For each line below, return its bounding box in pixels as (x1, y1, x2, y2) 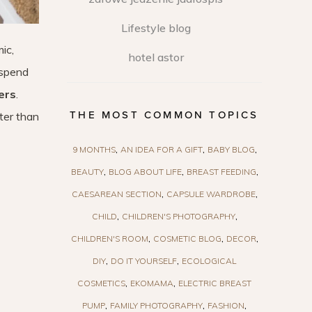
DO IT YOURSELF (111, 255, 177, 266)
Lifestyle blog (120, 20, 191, 35)
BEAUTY (70, 166, 104, 177)
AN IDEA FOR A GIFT (120, 143, 203, 155)
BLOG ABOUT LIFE (108, 166, 182, 177)
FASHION (208, 299, 244, 311)
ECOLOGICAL (182, 255, 236, 266)
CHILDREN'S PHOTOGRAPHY (121, 210, 235, 221)
